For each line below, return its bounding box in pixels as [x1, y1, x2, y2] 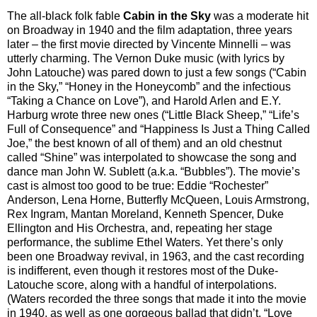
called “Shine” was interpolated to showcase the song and [7, 151, 296, 164]
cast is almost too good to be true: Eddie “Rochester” [7, 180, 268, 192]
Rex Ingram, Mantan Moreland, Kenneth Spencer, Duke [7, 208, 284, 221]
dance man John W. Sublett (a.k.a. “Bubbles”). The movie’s [7, 166, 300, 178]
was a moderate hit [214, 10, 309, 23]
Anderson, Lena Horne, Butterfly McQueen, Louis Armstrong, [7, 194, 309, 207]
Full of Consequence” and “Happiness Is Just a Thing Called [7, 123, 310, 136]
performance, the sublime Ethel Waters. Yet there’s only [7, 236, 283, 249]
